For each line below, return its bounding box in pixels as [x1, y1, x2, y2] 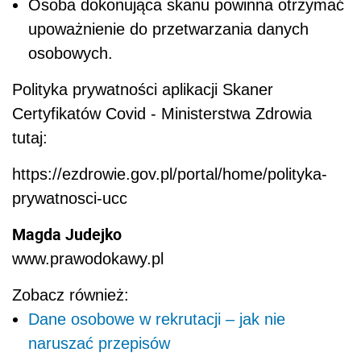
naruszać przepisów [28, 334, 170, 352]
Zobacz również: [12, 285, 129, 304]
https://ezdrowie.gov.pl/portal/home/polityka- [12, 164, 327, 183]
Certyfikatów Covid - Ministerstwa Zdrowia [12, 104, 312, 122]
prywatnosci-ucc [12, 189, 127, 207]
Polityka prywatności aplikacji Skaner [12, 80, 273, 98]
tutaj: [12, 128, 48, 147]
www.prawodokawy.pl [12, 249, 164, 268]
